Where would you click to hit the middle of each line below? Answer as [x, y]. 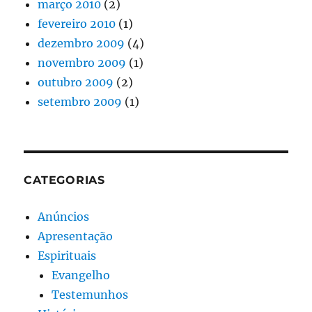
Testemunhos [90, 294]
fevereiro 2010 [77, 23]
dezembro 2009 [81, 43]
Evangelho [81, 275]
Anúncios [64, 216]
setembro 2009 [80, 101]
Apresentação [76, 236]
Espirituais [67, 255]
